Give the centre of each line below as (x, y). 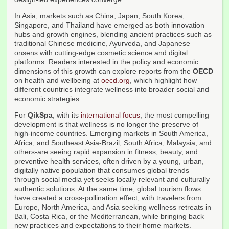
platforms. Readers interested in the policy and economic (106, 62)
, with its (67, 115)
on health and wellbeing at (58, 81)
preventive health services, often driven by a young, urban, (109, 161)
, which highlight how (163, 81)
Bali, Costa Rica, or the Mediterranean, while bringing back (109, 216)
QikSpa (40, 115)
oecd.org (116, 81)
